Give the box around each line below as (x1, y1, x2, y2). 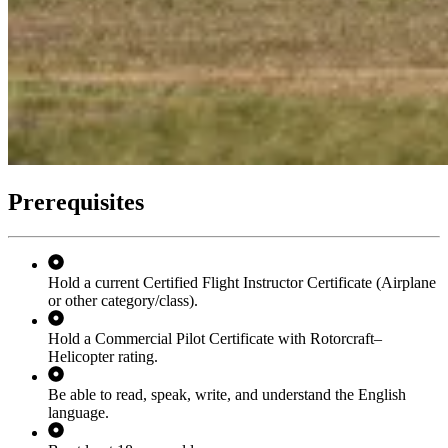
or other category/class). (48, 291, 198, 309)
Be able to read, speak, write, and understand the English (48, 385, 406, 403)
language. (48, 403, 109, 421)
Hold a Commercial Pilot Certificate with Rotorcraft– (48, 329, 382, 347)
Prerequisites (8, 188, 144, 215)
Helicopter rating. (48, 347, 158, 365)
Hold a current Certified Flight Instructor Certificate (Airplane (48, 273, 436, 291)
